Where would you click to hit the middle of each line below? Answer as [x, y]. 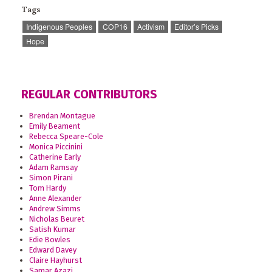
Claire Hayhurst [55, 260]
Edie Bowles [49, 240]
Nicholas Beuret [56, 219]
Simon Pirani [51, 178]
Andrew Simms [55, 209]
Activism [151, 27]
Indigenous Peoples [59, 27]
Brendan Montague [62, 116]
